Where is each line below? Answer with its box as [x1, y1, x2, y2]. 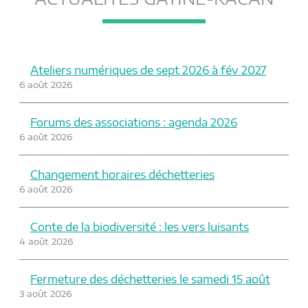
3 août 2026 [19, 287, 71, 299]
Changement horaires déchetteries [30, 167, 214, 181]
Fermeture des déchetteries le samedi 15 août [30, 272, 270, 286]
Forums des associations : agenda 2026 [30, 115, 237, 129]
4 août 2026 [19, 235, 73, 247]
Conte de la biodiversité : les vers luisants [30, 219, 249, 234]
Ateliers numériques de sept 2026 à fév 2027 [30, 63, 266, 77]
